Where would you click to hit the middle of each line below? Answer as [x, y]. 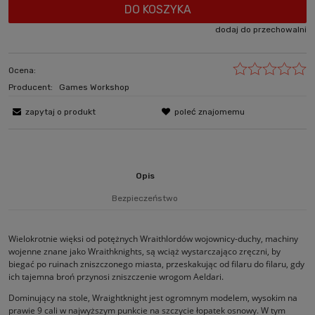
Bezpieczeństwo [145, 199]
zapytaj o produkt [60, 112]
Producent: [32, 88]
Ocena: [22, 71]
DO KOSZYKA [157, 9]
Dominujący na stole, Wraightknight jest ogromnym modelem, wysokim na [153, 298]
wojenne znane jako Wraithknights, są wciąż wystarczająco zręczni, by [144, 252]
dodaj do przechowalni [261, 30]
